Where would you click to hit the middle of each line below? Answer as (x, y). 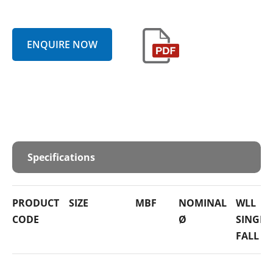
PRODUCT (36, 203)
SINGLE (253, 220)
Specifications (61, 158)
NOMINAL (203, 203)
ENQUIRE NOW (62, 45)
